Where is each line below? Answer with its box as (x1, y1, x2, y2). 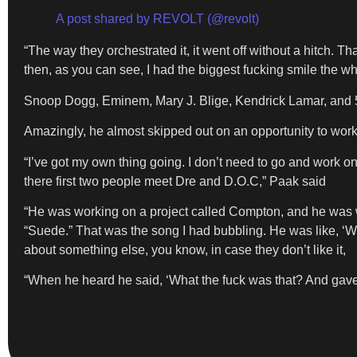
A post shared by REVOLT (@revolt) (56, 12, 259, 26)
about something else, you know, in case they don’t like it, (24, 242, 349, 257)
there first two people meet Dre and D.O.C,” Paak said (24, 174, 326, 188)
